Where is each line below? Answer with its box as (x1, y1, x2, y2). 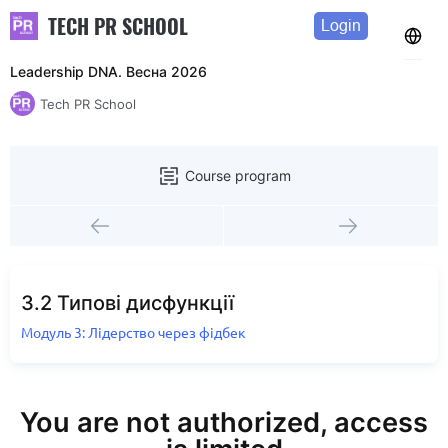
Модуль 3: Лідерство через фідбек (21, 325, 246, 341)
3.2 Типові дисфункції (21, 291, 234, 315)
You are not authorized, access (20, 406, 428, 439)
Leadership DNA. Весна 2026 (10, 63, 207, 80)
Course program (185, 166, 291, 184)
